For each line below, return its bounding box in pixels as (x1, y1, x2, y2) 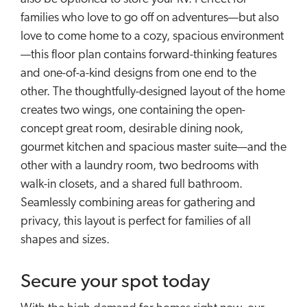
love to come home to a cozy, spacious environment (21, 29, 284, 43)
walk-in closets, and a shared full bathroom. (21, 177, 243, 191)
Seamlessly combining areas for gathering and (21, 196, 256, 210)
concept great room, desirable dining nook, (21, 122, 243, 136)
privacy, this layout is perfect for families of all (21, 214, 251, 228)
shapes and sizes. (21, 233, 112, 247)
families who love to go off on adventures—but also (21, 11, 279, 25)
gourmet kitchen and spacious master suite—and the (21, 140, 286, 154)
